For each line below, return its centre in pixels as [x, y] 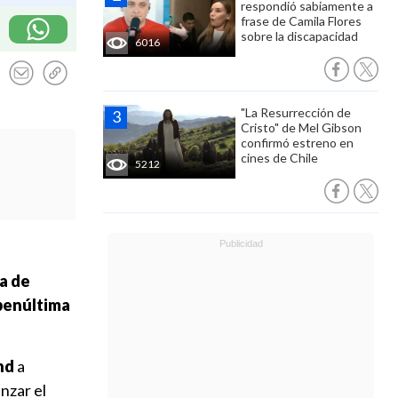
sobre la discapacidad [299, 36]
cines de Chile [279, 158]
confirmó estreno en [297, 143]
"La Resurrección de [296, 112]
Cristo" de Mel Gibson [301, 127]
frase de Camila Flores [301, 21]
